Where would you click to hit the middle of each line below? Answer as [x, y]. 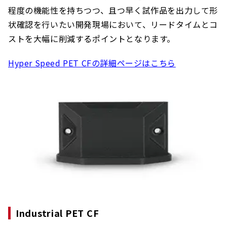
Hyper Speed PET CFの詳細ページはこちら [92, 63]
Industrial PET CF [58, 213]
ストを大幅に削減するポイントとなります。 [92, 38]
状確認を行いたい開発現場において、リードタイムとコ [113, 24]
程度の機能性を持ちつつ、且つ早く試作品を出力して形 [113, 10]
